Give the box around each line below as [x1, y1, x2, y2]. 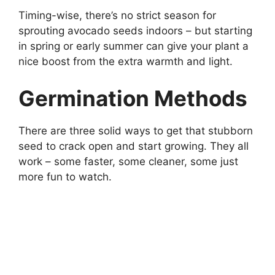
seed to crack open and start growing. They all [18, 139, 249, 152]
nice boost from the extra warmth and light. [18, 55, 233, 68]
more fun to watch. [18, 170, 112, 183]
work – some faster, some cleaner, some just [18, 155, 238, 168]
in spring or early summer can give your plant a [18, 40, 249, 52]
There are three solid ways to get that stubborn [18, 124, 253, 137]
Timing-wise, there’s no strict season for [18, 9, 216, 21]
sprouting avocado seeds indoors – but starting [18, 25, 252, 37]
